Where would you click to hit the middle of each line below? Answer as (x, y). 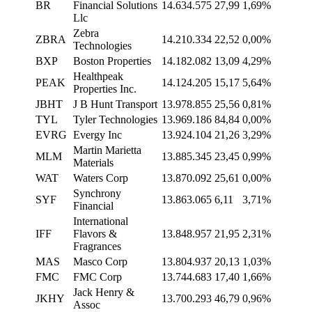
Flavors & (95, 234)
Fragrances (97, 247)
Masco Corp (100, 262)
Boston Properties (112, 61)
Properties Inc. (105, 89)
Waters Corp (101, 178)
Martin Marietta (107, 150)
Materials (93, 163)
